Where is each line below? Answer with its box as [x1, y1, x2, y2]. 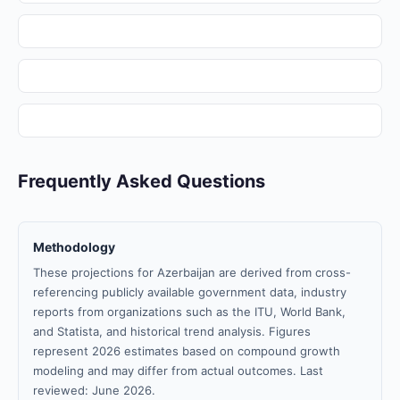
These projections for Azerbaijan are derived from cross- [33, 265, 351, 279]
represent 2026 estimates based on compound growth [33, 344, 340, 358]
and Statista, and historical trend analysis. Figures [33, 324, 311, 338]
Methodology [33, 239, 115, 254]
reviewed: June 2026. [33, 383, 155, 397]
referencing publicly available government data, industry [33, 285, 346, 299]
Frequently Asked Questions [18, 171, 265, 192]
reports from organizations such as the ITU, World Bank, [33, 304, 346, 319]
